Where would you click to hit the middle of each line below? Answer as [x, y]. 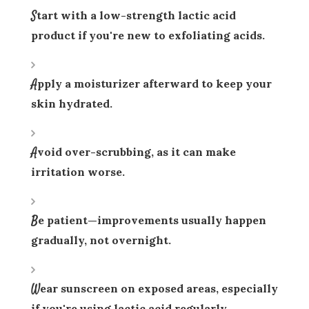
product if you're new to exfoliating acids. [148, 36]
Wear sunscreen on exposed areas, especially [36, 290]
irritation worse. [78, 172]
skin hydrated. [72, 104]
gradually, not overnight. [101, 240]
